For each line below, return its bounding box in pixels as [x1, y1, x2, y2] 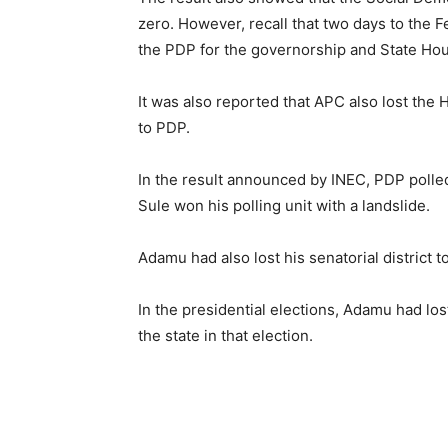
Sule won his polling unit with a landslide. [138, 196, 430, 215]
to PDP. [138, 118, 190, 137]
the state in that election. [138, 326, 313, 345]
